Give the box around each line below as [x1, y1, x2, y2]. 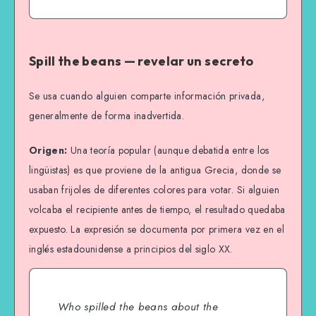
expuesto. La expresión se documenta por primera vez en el [29, 221, 284, 236]
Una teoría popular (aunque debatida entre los [67, 142, 269, 157]
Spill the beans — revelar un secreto [29, 52, 254, 69]
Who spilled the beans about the [58, 298, 218, 315]
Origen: [29, 142, 68, 157]
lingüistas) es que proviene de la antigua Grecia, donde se [29, 162, 281, 177]
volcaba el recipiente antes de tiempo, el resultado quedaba [29, 202, 286, 217]
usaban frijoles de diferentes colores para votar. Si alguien [29, 182, 280, 197]
